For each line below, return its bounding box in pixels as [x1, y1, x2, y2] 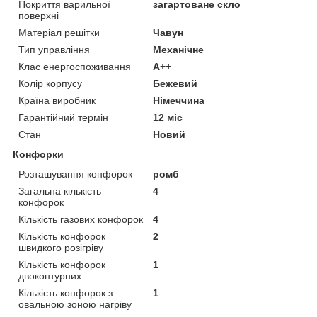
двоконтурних [18, 270, 81, 282]
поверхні [18, 10, 59, 22]
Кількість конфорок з [18, 287, 113, 299]
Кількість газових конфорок [18, 214, 143, 226]
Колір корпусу [18, 78, 82, 90]
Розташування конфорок [18, 168, 132, 180]
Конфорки [13, 149, 64, 161]
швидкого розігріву [18, 242, 103, 254]
